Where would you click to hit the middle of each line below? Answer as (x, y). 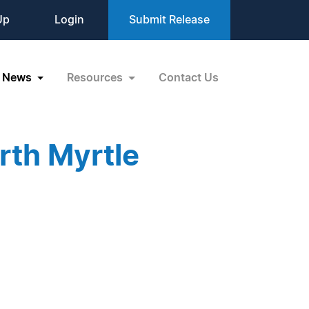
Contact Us (189, 78)
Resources (97, 78)
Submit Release (169, 20)
